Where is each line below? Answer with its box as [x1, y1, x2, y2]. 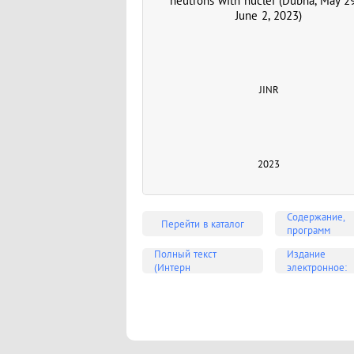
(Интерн [154, 261, 190, 274]
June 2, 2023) [235, 7, 302, 23]
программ [286, 224, 330, 237]
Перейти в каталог [160, 217, 244, 231]
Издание [286, 247, 326, 261]
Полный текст [154, 247, 217, 261]
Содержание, [286, 210, 345, 224]
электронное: [286, 261, 347, 274]
